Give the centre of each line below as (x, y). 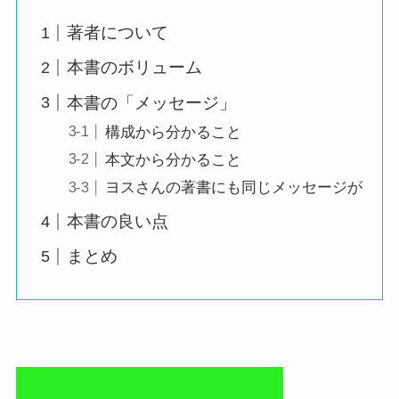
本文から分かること (173, 160)
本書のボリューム (135, 68)
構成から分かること (173, 132)
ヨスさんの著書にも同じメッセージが (233, 188)
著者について (118, 32)
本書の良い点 (118, 221)
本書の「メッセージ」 (152, 102)
